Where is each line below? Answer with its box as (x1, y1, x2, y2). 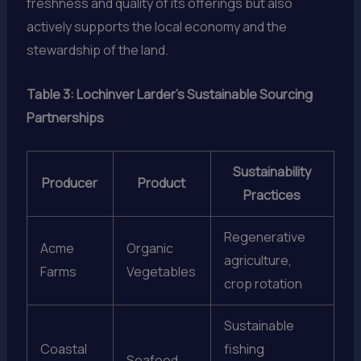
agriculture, (223, 251, 292, 269)
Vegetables (126, 262, 196, 280)
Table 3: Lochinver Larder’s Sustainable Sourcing (26, 85, 313, 103)
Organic (126, 239, 173, 257)
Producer (42, 173, 98, 192)
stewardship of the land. (26, 41, 168, 60)
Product (138, 173, 186, 192)
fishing (223, 339, 264, 358)
